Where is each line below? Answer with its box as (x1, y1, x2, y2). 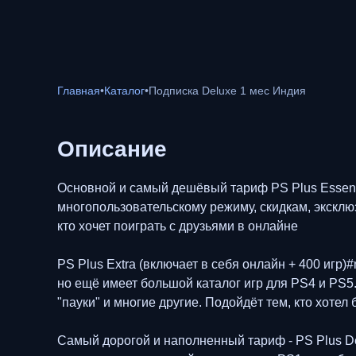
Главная (57, 84, 100, 97)
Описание (57, 137, 167, 161)
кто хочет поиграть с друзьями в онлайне (57, 219, 298, 233)
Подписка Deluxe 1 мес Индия (149, 84, 306, 97)
